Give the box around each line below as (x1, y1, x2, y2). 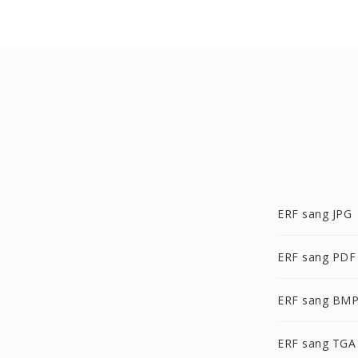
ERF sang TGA (277, 336, 356, 351)
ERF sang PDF (277, 249, 356, 265)
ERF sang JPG (277, 206, 352, 221)
